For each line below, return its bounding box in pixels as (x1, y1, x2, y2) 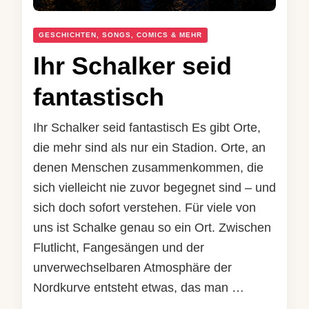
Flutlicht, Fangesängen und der (33, 241, 204, 255)
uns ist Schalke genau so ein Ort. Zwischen (33, 221, 271, 235)
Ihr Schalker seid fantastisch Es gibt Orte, (33, 121, 261, 134)
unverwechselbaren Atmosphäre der (33, 261, 232, 275)
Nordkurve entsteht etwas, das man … (33, 281, 244, 295)
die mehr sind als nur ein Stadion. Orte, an (33, 141, 266, 154)
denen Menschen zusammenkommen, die (33, 161, 263, 175)
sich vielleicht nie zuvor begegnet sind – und (33, 181, 276, 195)
